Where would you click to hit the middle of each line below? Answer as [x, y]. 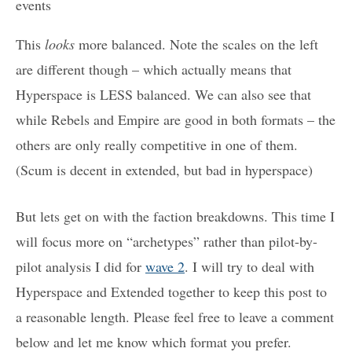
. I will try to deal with [249, 266]
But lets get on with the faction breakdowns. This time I [175, 216]
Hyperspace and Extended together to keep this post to [171, 291]
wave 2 [165, 266]
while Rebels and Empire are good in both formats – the [176, 119]
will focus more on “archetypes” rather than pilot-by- [167, 241]
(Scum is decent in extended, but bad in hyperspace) [164, 169]
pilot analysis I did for [81, 266]
